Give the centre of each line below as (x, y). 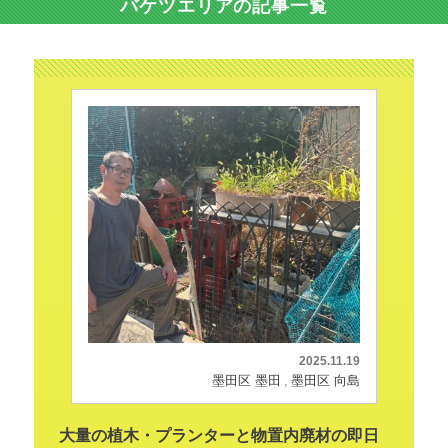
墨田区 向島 (326, 380)
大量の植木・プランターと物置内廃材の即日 (218, 435)
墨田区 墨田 (247, 380)
